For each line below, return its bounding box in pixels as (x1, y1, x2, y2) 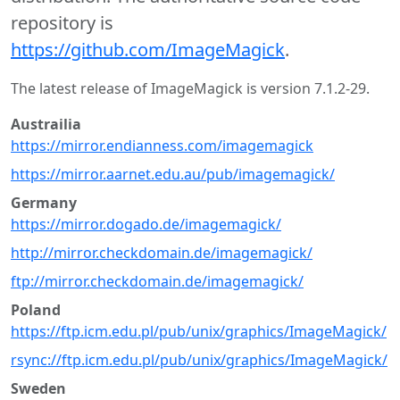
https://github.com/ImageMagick (11, 37, 285, 62)
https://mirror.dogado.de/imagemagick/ (11, 214, 281, 234)
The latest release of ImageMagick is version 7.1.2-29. (11, 79, 370, 98)
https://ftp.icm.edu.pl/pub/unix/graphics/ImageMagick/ (11, 321, 387, 341)
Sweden (11, 379, 66, 398)
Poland (11, 300, 61, 320)
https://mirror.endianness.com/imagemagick (11, 136, 313, 155)
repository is (11, 11, 113, 35)
